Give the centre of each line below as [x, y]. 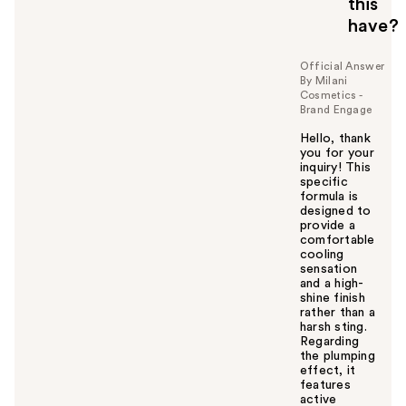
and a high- [332, 283]
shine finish [332, 298]
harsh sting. [333, 327]
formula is [329, 196]
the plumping [337, 356]
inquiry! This [335, 167]
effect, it [328, 370]
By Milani [324, 80]
